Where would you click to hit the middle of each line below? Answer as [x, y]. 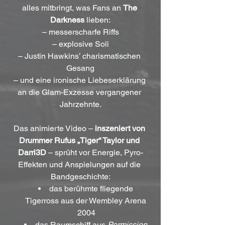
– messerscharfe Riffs [80, 32]
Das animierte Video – [54, 128]
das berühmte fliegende [92, 188]
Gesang [80, 68]
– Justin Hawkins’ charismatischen [80, 56]
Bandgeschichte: [80, 176]
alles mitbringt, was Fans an [72, 8]
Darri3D [32, 152]
